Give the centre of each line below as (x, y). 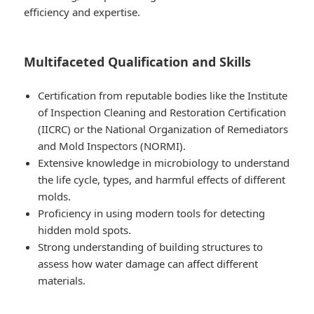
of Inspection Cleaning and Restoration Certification (162, 112)
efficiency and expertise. (82, 12)
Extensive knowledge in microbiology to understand (164, 163)
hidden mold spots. (85, 230)
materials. (62, 281)
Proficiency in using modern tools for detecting (152, 213)
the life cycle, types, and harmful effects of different (162, 180)
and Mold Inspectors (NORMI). (112, 146)
